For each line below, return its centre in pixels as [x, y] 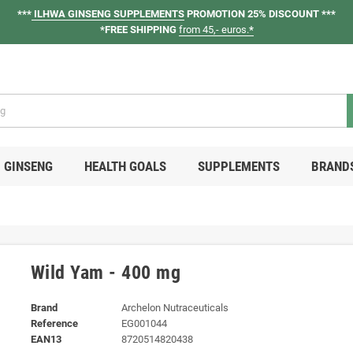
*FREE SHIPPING [138, 30]
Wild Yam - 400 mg [106, 272]
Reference [54, 323]
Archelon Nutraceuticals [175, 307]
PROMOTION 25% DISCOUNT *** [260, 14]
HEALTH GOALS [125, 166]
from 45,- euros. [214, 30]
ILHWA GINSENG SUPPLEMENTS [108, 14]
